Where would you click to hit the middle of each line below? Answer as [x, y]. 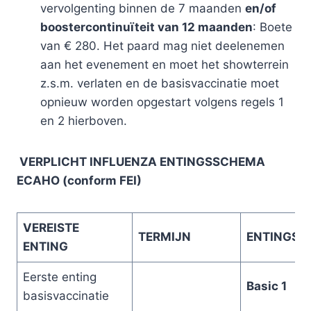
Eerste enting [60, 277]
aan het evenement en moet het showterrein [164, 64]
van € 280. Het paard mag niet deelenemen [162, 45]
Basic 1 [267, 286]
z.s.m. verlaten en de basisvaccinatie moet [159, 83]
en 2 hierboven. [83, 120]
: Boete [272, 27]
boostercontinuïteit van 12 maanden [146, 27]
